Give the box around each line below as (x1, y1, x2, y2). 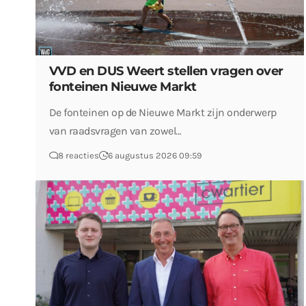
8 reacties (57, 150, 99, 161)
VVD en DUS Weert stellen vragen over (48, 64, 283, 79)
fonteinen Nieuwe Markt (48, 79, 197, 94)
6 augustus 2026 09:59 (107, 150, 202, 161)
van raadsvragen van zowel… (48, 124, 182, 137)
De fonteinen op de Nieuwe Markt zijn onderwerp (48, 106, 277, 119)
